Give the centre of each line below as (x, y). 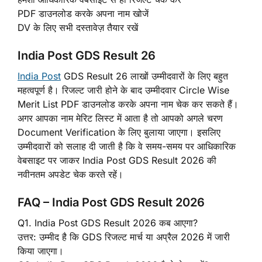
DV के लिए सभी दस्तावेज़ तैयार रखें (78, 27)
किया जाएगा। (41, 251)
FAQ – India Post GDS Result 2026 (111, 202)
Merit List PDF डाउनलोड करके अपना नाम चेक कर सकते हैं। (128, 104)
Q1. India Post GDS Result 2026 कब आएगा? (108, 223)
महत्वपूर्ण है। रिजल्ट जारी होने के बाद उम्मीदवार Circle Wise (123, 90)
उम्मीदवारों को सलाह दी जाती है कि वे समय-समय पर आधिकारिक (127, 146)
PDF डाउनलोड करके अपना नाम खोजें (83, 13)
